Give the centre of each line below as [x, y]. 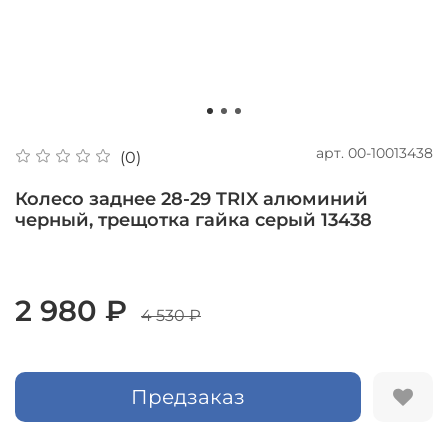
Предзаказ [188, 396]
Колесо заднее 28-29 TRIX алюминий [191, 198]
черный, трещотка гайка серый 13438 [193, 219]
